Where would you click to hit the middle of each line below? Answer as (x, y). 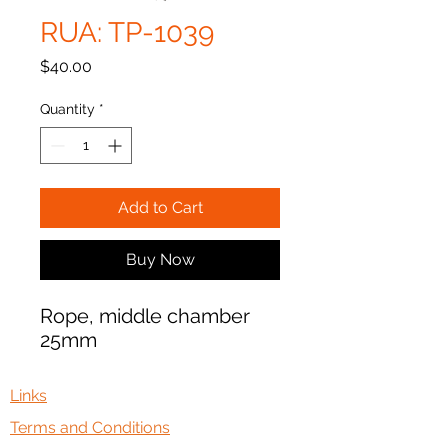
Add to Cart (160, 207)
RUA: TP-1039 (127, 32)
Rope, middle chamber (145, 316)
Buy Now (160, 259)
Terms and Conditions (90, 427)
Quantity (67, 109)
